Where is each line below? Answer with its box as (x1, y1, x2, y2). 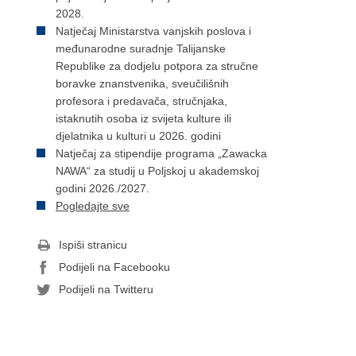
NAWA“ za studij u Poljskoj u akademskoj (56, 164, 259, 177)
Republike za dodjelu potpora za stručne (56, 60, 258, 72)
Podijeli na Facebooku (59, 261, 170, 273)
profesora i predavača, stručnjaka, (56, 95, 227, 107)
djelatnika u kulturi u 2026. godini (56, 130, 221, 142)
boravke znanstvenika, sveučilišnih (56, 77, 229, 90)
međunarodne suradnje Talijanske (56, 42, 226, 55)
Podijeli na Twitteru (59, 283, 153, 296)
